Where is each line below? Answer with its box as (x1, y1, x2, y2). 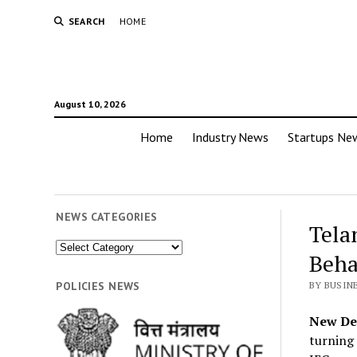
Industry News (192, 129, 269, 145)
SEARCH (68, 15, 105, 27)
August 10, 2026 (53, 98, 126, 110)
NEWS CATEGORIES (56, 210, 158, 224)
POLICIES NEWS (56, 278, 140, 293)
